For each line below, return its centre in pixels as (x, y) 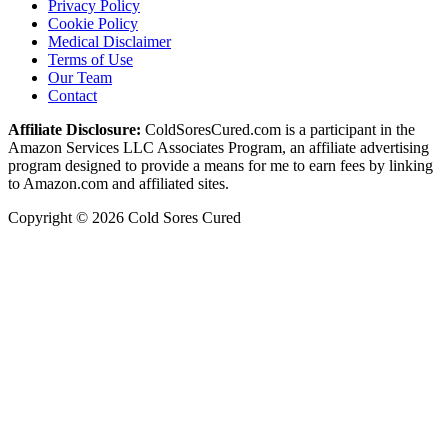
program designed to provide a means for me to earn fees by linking (220, 165)
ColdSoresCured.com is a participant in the (278, 129)
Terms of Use (90, 59)
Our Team (80, 77)
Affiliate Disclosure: (74, 129)
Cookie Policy (93, 23)
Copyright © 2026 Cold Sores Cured (124, 217)
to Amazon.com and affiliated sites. (118, 183)
